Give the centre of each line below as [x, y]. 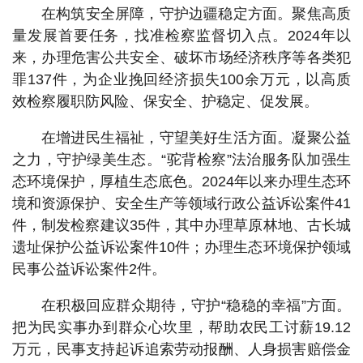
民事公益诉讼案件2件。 [89, 269]
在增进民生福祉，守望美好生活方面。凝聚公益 [196, 138]
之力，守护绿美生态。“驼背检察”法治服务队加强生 [181, 160]
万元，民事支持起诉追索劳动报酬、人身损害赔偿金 [181, 349]
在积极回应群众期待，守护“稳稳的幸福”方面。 [196, 305]
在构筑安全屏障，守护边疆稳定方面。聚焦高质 [196, 14]
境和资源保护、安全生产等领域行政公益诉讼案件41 [181, 203]
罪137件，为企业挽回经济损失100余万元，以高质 [181, 79]
